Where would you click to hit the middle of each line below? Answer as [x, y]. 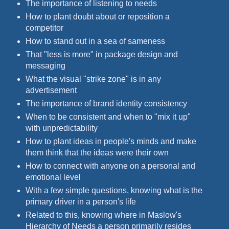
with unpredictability [62, 128]
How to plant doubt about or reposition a [97, 17]
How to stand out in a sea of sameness [95, 41]
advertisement [51, 90]
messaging [45, 66]
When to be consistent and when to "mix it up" [108, 117]
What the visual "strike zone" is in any [93, 79]
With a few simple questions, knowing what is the [114, 190]
